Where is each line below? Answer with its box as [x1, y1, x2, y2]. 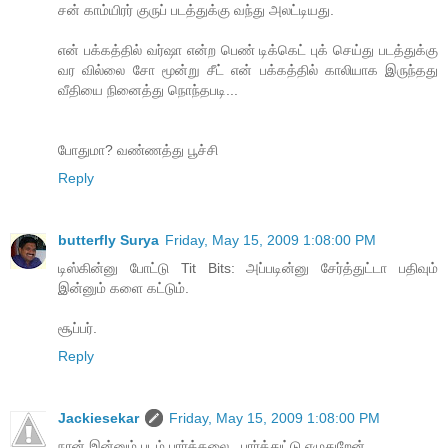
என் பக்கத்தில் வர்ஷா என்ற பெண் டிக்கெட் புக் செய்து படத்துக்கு [58, 42, 438, 58]
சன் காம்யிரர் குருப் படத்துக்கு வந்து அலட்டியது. [58, 2, 334, 18]
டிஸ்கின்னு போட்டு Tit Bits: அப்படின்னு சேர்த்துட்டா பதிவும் [58, 259, 438, 276]
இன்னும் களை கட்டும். [58, 279, 189, 296]
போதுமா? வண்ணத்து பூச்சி [58, 142, 218, 158]
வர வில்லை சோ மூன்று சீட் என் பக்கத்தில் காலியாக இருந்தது [58, 62, 438, 78]
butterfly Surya [58, 231, 159, 248]
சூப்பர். [58, 319, 97, 336]
